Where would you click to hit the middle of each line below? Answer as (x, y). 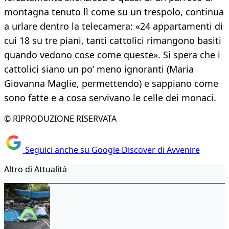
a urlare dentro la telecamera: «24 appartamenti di (113, 26)
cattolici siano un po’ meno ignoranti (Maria (99, 69)
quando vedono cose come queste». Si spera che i (112, 55)
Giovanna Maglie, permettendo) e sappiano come (111, 84)
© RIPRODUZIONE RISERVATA (60, 119)
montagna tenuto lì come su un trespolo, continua (114, 12)
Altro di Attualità (36, 169)
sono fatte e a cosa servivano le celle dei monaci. (110, 98)
